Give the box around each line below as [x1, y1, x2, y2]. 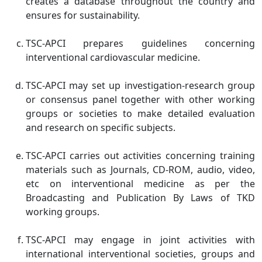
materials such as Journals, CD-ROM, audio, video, [26, 163, 255, 176]
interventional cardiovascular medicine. [26, 51, 200, 64]
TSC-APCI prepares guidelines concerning [26, 37, 255, 50]
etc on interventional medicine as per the [26, 177, 255, 190]
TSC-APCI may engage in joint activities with [26, 233, 255, 246]
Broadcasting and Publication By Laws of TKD [26, 191, 255, 204]
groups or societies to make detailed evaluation [26, 107, 255, 120]
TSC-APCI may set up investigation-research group [26, 79, 255, 92]
